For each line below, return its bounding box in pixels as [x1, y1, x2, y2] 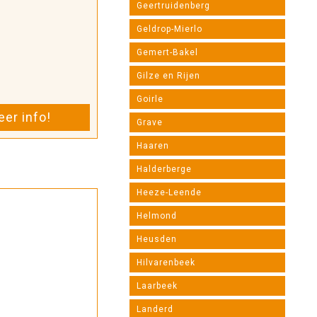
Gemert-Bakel [137, 47, 198, 57]
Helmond [137, 211, 177, 221]
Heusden [137, 234, 177, 244]
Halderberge [137, 164, 192, 174]
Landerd [137, 304, 173, 314]
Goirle [137, 94, 163, 104]
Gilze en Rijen [137, 71, 200, 81]
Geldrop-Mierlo [137, 24, 202, 34]
